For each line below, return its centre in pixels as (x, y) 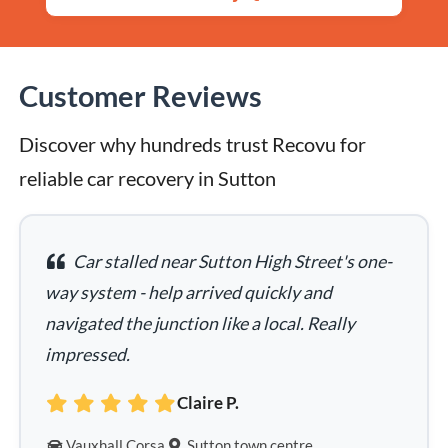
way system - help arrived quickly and (189, 293)
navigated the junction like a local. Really (200, 324)
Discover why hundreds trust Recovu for (192, 145)
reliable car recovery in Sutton (147, 179)
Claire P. (208, 402)
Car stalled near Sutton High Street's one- (230, 262)
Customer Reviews (140, 96)
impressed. (88, 355)
